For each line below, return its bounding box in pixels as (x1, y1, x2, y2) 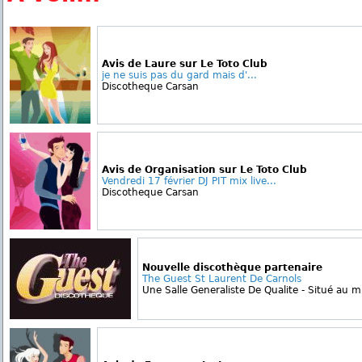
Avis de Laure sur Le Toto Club (102, 58, 267, 69)
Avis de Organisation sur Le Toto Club (102, 164, 307, 175)
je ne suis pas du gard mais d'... (102, 69, 257, 81)
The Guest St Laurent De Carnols (142, 273, 301, 284)
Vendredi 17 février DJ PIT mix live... (102, 175, 276, 187)
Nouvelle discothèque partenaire (142, 262, 322, 273)
